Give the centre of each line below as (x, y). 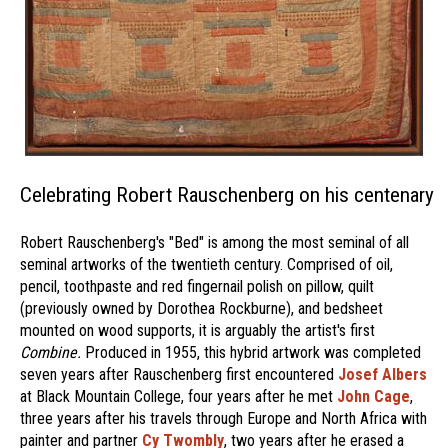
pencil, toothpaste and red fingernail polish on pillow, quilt (197, 286)
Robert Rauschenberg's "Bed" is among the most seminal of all (214, 242)
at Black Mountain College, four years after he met (178, 396)
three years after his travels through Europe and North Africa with (223, 418)
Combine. (50, 352)
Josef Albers (382, 374)
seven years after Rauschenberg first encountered (179, 374)
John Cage (373, 396)
